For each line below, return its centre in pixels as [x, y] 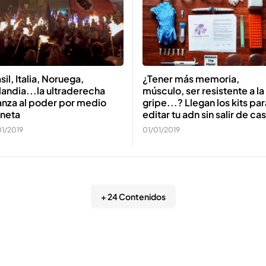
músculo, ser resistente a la [203, 90]
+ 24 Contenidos [133, 196]
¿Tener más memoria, [191, 78]
